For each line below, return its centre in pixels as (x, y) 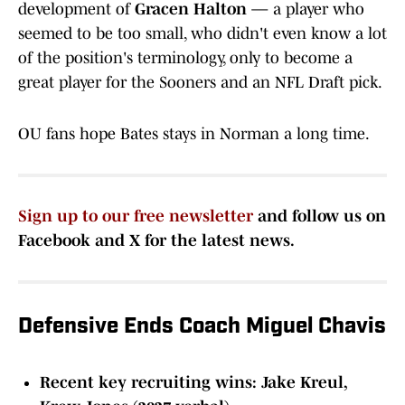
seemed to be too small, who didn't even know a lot (202, 34)
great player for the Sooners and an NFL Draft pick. (200, 83)
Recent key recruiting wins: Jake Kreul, (193, 383)
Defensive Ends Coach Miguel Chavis (202, 328)
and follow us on (320, 217)
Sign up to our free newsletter (136, 217)
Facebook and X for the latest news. (156, 241)
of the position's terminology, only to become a (185, 58)
